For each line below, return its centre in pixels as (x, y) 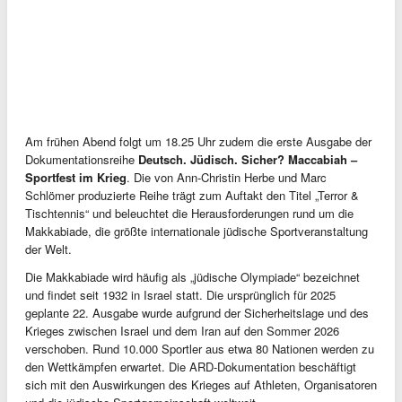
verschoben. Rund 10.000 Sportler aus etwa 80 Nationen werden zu (200, 348)
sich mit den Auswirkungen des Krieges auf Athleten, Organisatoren (201, 384)
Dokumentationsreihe (82, 159)
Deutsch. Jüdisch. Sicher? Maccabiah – (248, 159)
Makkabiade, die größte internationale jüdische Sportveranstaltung (197, 231)
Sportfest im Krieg (76, 177)
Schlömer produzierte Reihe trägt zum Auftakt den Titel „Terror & (192, 195)
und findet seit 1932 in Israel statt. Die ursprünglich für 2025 (180, 294)
